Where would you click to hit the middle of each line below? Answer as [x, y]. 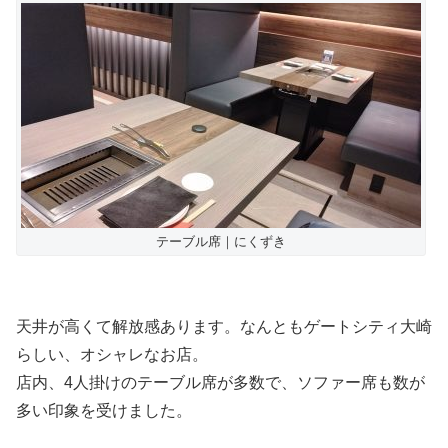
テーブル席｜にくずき [221, 241]
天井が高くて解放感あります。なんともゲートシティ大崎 [224, 326]
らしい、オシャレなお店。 [112, 354]
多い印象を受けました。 [104, 410]
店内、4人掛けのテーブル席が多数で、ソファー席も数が [220, 382]
